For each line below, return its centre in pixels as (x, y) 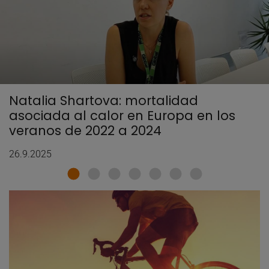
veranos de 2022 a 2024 (85, 130)
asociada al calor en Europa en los (122, 115)
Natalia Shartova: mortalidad (104, 100)
